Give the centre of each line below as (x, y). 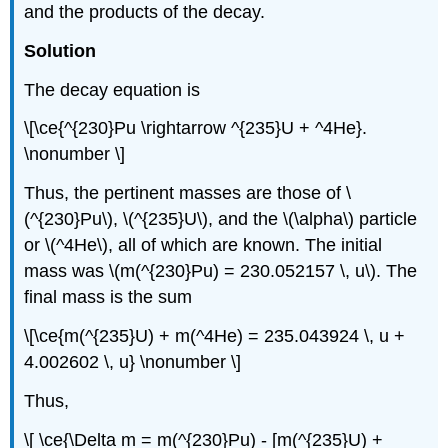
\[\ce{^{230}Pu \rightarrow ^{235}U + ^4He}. (196, 128)
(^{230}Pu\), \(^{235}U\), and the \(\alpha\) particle (221, 219)
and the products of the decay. (145, 12)
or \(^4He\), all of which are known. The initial (203, 245)
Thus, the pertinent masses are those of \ (188, 193)
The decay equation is (112, 89)
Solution (60, 50)
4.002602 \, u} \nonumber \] (133, 362)
